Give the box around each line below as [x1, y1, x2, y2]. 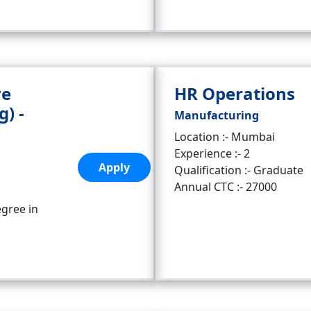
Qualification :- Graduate [174, 162, 303, 178]
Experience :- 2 [174, 146, 250, 161]
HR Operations [174, 82, 295, 105]
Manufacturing [174, 108, 259, 123]
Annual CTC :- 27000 [174, 179, 277, 194]
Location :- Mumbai [174, 129, 275, 144]
